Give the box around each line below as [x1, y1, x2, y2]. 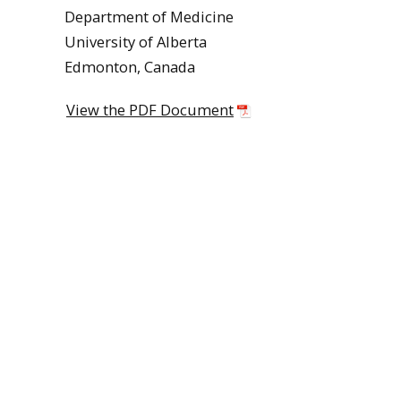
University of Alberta [64, 30, 207, 52]
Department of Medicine [64, 5, 234, 27]
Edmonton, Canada [64, 55, 195, 77]
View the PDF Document [66, 99, 234, 121]
